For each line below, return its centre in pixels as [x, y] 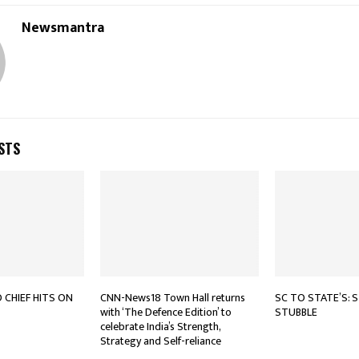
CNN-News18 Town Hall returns [172, 298]
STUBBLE [296, 313]
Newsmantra [63, 28]
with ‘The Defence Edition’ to [165, 313]
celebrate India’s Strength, [160, 327]
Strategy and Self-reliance [160, 341]
